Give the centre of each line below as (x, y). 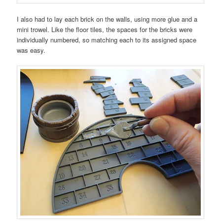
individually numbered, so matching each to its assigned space (107, 40)
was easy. (31, 50)
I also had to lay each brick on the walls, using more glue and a (107, 19)
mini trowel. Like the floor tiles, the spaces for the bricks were (105, 30)
